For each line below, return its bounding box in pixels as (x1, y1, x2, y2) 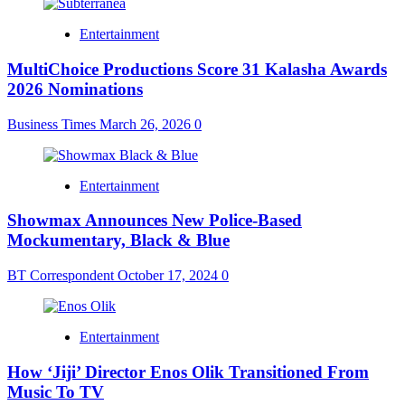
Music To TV (7, 381, 104, 401)
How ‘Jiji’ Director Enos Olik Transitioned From (7, 362, 369, 381)
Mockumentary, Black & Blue (7, 231, 230, 250)
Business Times (7, 116, 99, 132)
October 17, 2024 (118, 268, 221, 284)
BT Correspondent (7, 268, 118, 284)
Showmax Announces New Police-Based (7, 211, 302, 231)
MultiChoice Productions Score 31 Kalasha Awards (7, 59, 387, 79)
